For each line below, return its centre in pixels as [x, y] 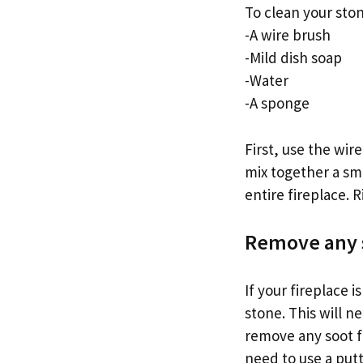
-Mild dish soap [293, 58]
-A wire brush [288, 35]
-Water [267, 81]
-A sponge [277, 103]
